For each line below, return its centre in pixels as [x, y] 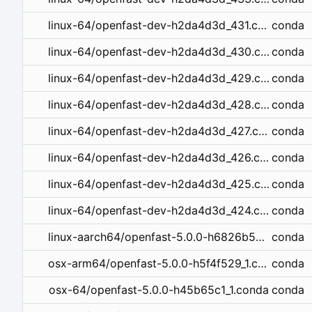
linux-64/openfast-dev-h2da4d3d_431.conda [262, 25]
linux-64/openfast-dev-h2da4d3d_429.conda [265, 78]
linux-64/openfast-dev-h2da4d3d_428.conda [265, 105]
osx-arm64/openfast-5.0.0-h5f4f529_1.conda [262, 264]
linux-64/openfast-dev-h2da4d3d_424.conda [264, 211]
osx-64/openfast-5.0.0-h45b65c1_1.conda [159, 290]
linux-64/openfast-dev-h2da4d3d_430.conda [265, 52]
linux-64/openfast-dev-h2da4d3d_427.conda [263, 131]
